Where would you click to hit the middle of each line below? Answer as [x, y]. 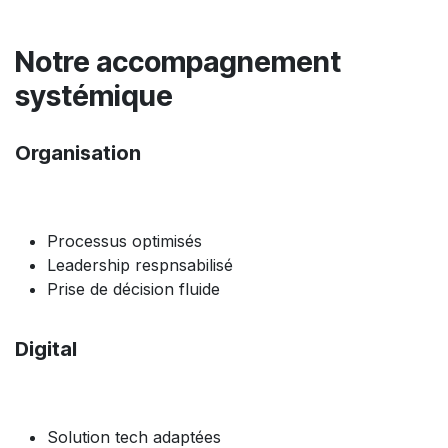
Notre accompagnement [178, 61]
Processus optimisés [124, 240]
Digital [46, 348]
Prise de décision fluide [133, 288]
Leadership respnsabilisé [140, 264]
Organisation [78, 152]
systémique [94, 95]
